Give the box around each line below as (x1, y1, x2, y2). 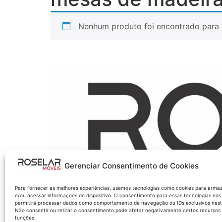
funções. (15, 215, 36, 221)
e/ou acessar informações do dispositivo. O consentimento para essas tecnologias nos (15, 192, 221, 198)
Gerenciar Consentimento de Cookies (64, 161, 199, 170)
